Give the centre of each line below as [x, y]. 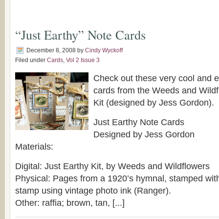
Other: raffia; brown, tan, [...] [70, 203]
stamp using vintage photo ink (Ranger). [93, 191]
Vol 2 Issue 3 [83, 60]
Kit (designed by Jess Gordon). [154, 103]
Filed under [31, 60]
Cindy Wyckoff [104, 51]
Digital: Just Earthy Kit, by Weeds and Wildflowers [112, 166]
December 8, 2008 [51, 51]
